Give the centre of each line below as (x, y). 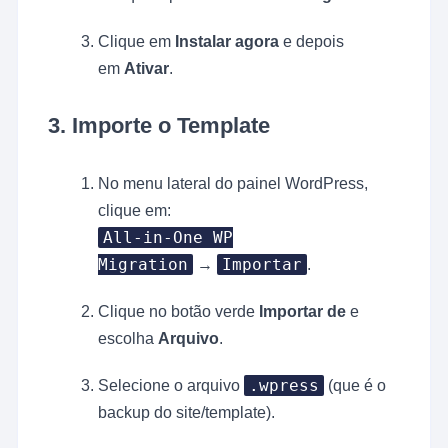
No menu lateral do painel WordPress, (233, 184)
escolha (128, 339)
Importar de (303, 312)
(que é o (355, 386)
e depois (312, 42)
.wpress (284, 386)
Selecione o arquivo (171, 386)
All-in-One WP (168, 238)
